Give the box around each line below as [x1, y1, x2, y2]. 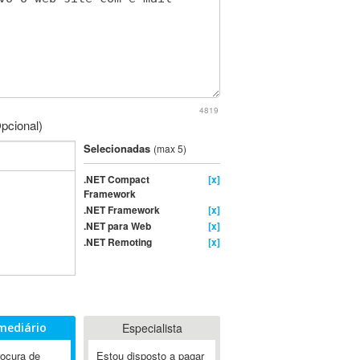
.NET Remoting [84, 235, 152, 249]
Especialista [121, 320, 182, 336]
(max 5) [153, 141, 186, 155]
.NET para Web [84, 219, 151, 233]
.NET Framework [84, 202, 160, 217]
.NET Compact [84, 172, 149, 186]
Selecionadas [84, 141, 153, 156]
